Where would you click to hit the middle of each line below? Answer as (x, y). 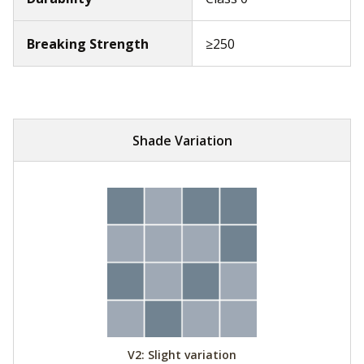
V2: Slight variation (182, 354)
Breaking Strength (88, 43)
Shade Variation (182, 140)
